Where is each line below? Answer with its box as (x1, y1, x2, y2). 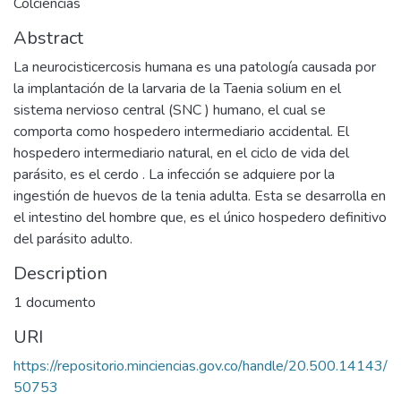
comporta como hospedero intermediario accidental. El (13, 121, 349, 141)
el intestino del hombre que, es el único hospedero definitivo (13, 207, 387, 227)
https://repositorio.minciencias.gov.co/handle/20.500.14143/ (13, 355, 388, 376)
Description (13, 260, 107, 286)
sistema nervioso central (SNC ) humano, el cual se (13, 99, 326, 120)
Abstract (13, 25, 83, 50)
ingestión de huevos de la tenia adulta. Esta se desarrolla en (13, 185, 386, 206)
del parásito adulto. (13, 228, 132, 249)
